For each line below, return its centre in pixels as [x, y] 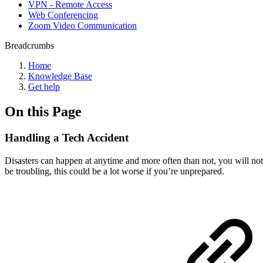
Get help [44, 87]
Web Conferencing [63, 15]
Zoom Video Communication [82, 26]
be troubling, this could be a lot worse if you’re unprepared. [114, 171]
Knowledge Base [60, 76]
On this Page [43, 111]
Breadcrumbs [29, 45]
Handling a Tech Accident [67, 137]
